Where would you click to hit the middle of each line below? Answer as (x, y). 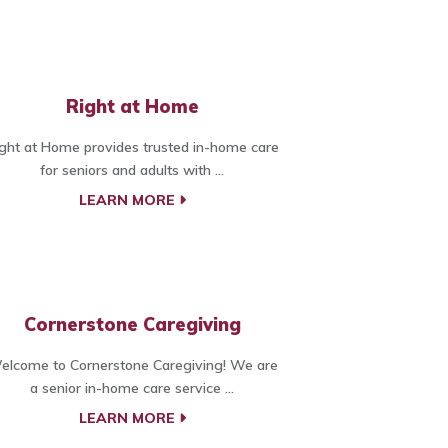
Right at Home (132, 107)
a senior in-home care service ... (132, 388)
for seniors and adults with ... (132, 170)
